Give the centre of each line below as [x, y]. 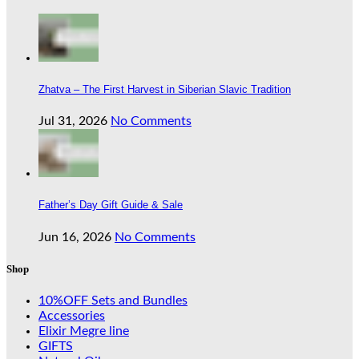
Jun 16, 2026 [75, 237]
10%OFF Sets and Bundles [113, 301]
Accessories [72, 316]
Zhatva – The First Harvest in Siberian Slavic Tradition [165, 90]
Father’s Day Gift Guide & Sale [111, 205]
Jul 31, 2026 [73, 121]
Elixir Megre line [84, 331]
